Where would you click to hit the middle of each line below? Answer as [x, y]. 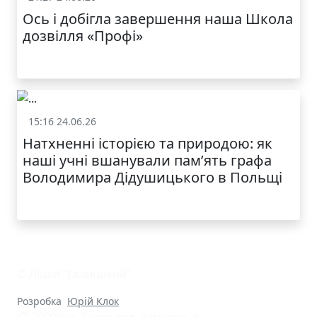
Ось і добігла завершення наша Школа [158, 19]
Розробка [41, 301]
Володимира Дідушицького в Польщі [152, 178]
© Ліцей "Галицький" [74, 274]
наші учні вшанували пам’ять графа [147, 161]
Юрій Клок [93, 301]
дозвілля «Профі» [83, 36]
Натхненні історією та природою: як [148, 144]
